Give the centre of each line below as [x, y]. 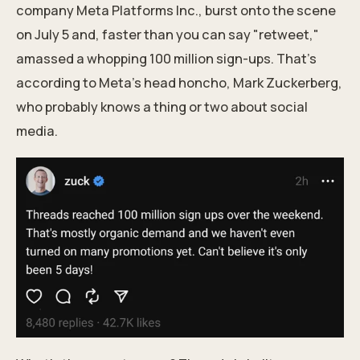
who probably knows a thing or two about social [162, 106]
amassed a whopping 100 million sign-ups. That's [166, 58]
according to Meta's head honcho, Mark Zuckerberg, [179, 82]
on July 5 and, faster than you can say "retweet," [168, 34]
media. [37, 131]
